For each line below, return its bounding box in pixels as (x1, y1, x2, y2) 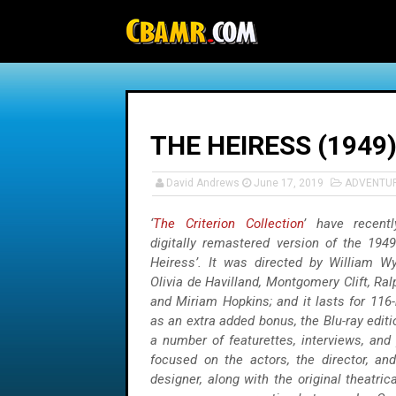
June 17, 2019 (254, 177, 324, 189)
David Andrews (166, 177, 240, 189)
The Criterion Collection (153, 216, 303, 232)
